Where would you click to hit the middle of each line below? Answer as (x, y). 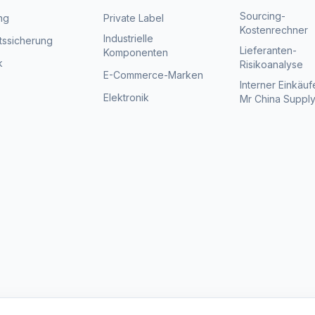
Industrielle (129, 38)
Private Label (134, 18)
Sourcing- (262, 16)
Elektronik (127, 97)
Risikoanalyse (271, 64)
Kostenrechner (274, 30)
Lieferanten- (268, 50)
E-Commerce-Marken (154, 75)
